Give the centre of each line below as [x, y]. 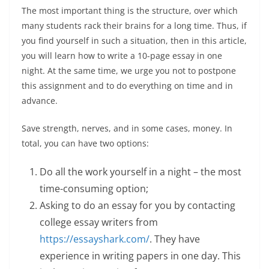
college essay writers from [99, 222]
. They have [175, 239]
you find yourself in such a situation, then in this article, [134, 41]
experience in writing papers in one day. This [140, 256]
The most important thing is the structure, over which [130, 11]
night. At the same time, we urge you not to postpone [129, 71]
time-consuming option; [95, 189]
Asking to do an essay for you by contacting [138, 205]
